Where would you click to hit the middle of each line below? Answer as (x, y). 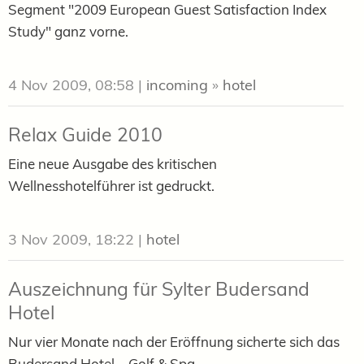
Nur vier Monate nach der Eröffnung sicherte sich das (174, 341)
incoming (177, 84)
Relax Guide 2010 (85, 134)
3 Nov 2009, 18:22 (71, 239)
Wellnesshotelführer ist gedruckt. (111, 185)
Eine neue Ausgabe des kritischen (113, 163)
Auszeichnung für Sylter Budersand (159, 288)
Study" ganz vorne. (68, 31)
